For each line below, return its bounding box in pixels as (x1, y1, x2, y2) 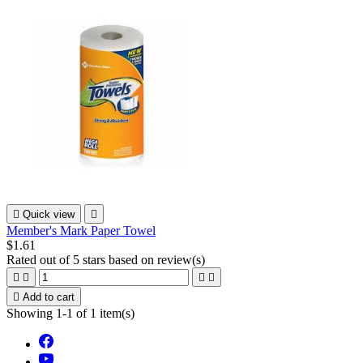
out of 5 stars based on (40, 252, 157, 267)
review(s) (157, 252, 205, 267)
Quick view (23, 207, 75, 220)
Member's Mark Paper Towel (6, 223, 156, 237)
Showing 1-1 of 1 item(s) (6, 305, 135, 320)
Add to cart (23, 290, 75, 303)
